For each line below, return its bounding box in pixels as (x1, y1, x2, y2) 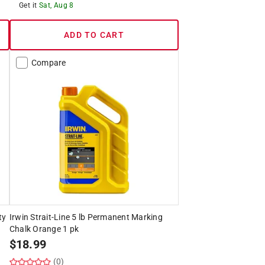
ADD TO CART (64, 30, 124, 40)
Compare (31, 57, 66, 67)
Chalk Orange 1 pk (9, 224, 79, 234)
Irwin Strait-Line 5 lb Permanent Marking (9, 212, 163, 222)
